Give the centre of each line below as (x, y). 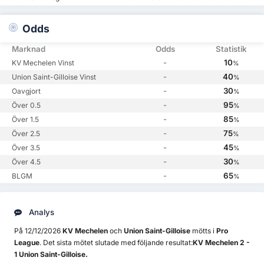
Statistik (231, 49)
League (27, 243)
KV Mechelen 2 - (221, 243)
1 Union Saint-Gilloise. (51, 255)
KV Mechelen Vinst (43, 63)
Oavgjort (26, 91)
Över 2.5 (26, 134)
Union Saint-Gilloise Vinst (54, 77)
